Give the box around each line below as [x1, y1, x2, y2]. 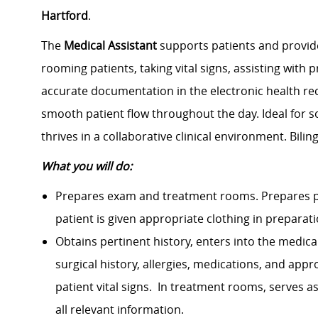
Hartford [41, 8, 88, 24]
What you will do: [41, 158, 132, 175]
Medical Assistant [64, 38, 157, 54]
